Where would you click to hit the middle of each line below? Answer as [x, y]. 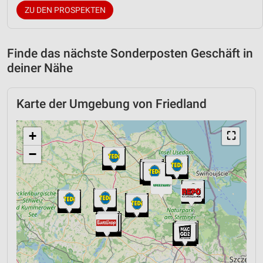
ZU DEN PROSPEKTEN [65, 10]
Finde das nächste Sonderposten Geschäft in [130, 53]
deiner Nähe [40, 68]
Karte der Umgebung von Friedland [112, 104]
